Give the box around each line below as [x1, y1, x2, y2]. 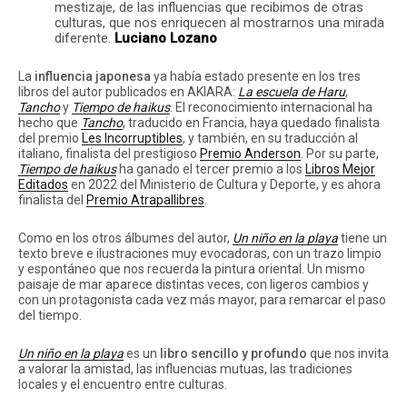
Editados [18, 177, 68, 192]
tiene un [341, 231, 387, 245]
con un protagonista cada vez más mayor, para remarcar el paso [18, 293, 386, 307]
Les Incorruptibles [82, 131, 183, 145]
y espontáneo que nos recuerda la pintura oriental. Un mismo [18, 262, 365, 276]
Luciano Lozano [114, 30, 217, 46]
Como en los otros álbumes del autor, [18, 231, 233, 245]
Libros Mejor [305, 162, 375, 176]
